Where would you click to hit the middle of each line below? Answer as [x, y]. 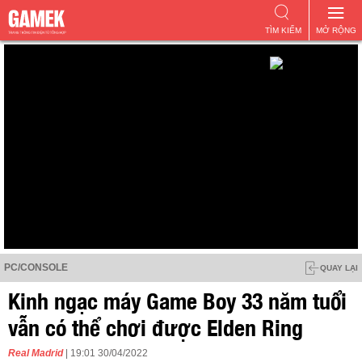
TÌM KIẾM [283, 30]
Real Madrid [36, 353]
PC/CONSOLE [36, 267]
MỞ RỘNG [336, 30]
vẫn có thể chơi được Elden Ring [156, 326]
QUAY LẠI [339, 268]
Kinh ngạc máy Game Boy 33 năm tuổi [177, 299]
